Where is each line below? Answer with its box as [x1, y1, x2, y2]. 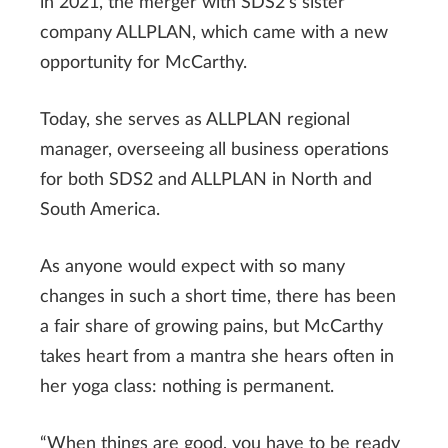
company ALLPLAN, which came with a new [40, 23, 388, 42]
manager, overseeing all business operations [40, 140, 389, 159]
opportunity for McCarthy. [40, 53, 247, 72]
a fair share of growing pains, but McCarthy [40, 317, 383, 336]
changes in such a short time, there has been [40, 287, 396, 306]
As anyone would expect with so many [40, 257, 345, 276]
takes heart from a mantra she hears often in [40, 347, 394, 366]
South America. [40, 200, 160, 219]
